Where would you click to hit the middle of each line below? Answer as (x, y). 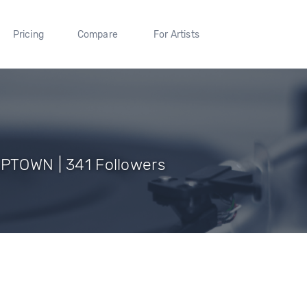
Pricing (28, 34)
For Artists (176, 34)
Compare (98, 34)
